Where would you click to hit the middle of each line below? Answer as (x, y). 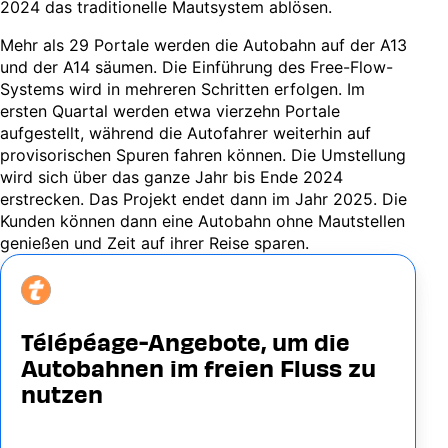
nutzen (62, 394)
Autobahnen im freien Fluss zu (198, 368)
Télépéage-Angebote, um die (185, 342)
